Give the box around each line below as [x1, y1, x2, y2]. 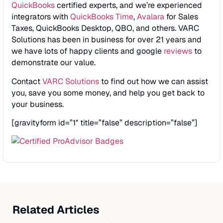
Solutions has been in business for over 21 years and [11, 34, 202, 45]
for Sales [164, 11, 198, 22]
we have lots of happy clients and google [11, 46, 164, 57]
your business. [11, 99, 64, 110]
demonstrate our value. [11, 57, 96, 68]
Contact [11, 76, 42, 87]
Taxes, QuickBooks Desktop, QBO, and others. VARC [11, 23, 199, 34]
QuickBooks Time [70, 11, 133, 22]
